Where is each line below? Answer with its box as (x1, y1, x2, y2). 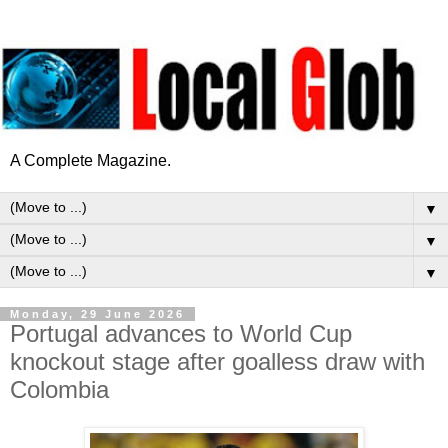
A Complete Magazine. (10, 151, 171, 169)
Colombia (10, 375, 109, 403)
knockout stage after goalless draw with (10, 347, 425, 375)
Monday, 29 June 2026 (10, 307, 185, 320)
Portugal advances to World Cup (10, 319, 352, 347)
